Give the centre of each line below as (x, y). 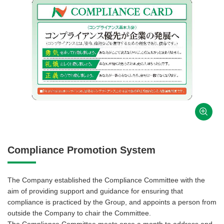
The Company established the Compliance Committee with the (106, 180)
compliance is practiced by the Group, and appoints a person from (112, 202)
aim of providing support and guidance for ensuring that (95, 191)
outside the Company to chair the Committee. (79, 213)
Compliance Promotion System (81, 150)
